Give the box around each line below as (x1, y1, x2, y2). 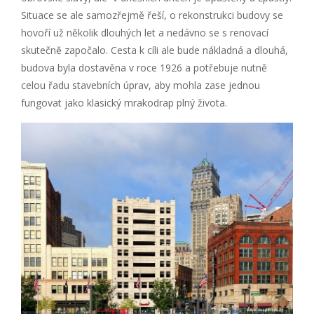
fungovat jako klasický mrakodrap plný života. (21, 95, 227, 109)
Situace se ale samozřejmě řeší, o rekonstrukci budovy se (21, 8, 283, 22)
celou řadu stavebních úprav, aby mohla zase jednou (21, 78, 260, 92)
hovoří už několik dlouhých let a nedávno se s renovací (21, 25, 268, 39)
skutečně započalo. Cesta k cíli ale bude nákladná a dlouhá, (21, 43, 288, 57)
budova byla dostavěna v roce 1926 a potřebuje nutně (21, 60, 267, 74)
